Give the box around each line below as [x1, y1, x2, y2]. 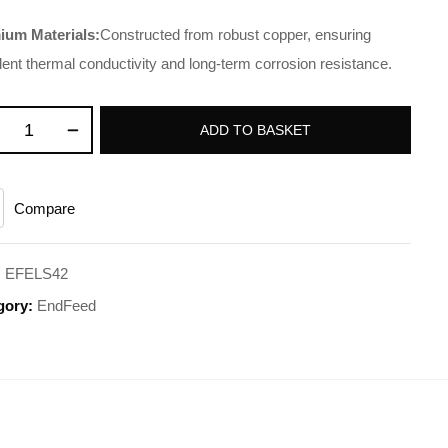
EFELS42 [5, 265, 69, 282]
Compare [14, 199, 76, 217]
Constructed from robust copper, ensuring [100, 26, 372, 43]
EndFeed [37, 297, 97, 314]
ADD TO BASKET [200, 121, 312, 138]
